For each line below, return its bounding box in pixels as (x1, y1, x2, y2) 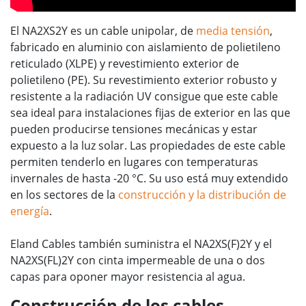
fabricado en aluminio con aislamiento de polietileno (10, 40, 281, 55)
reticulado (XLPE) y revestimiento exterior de (10, 56, 239, 72)
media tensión (196, 23, 270, 39)
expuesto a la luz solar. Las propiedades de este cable (10, 138, 286, 154)
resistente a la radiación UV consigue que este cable (10, 89, 278, 105)
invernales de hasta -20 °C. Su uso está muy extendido (10, 171, 288, 186)
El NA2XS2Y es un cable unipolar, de (10, 23, 196, 39)
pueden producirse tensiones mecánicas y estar (10, 122, 258, 137)
